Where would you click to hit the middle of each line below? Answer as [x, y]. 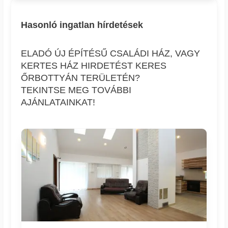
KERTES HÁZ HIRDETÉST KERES [94, 65]
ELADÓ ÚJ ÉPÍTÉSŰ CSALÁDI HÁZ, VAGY [111, 53]
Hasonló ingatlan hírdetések [82, 25]
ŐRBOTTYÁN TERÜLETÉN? [81, 78]
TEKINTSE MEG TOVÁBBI [76, 90]
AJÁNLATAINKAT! [58, 102]
